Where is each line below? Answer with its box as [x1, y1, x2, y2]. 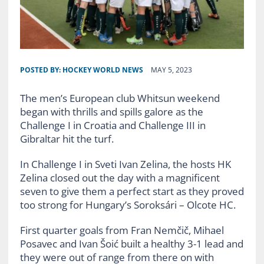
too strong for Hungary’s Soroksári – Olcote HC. [19, 197, 236, 212]
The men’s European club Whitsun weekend [19, 91, 220, 105]
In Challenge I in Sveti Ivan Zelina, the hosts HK [19, 157, 231, 171]
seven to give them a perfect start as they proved [19, 184, 244, 198]
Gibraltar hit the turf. [19, 131, 114, 146]
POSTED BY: [19, 64, 62, 75]
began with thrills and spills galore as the [19, 104, 203, 118]
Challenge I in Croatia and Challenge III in [19, 118, 206, 132]
